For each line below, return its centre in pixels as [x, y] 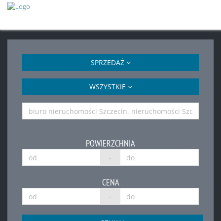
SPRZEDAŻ [108, 62]
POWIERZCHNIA [110, 143]
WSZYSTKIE [108, 87]
